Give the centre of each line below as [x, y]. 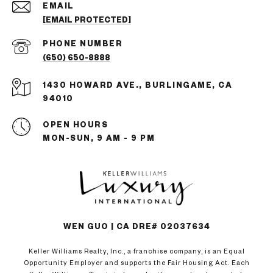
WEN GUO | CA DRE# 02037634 [136, 226]
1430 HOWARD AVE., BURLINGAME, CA [137, 85]
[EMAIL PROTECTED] [87, 20]
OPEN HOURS [75, 125]
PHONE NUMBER [83, 44]
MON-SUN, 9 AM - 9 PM [99, 138]
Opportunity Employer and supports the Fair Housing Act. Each [136, 263]
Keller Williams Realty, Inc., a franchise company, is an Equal [136, 251]
